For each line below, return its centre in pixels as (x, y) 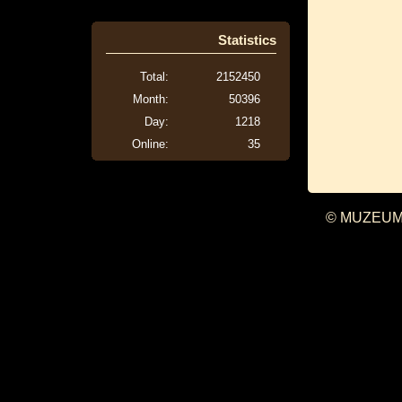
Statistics (247, 39)
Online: (150, 144)
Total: (154, 76)
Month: (151, 99)
